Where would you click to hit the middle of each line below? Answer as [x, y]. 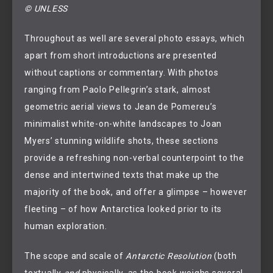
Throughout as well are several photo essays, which [135, 38]
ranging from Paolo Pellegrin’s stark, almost [118, 89]
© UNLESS [46, 8]
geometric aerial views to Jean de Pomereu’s [121, 106]
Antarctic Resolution [169, 256]
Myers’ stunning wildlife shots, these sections [122, 140]
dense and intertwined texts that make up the [122, 175]
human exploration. [66, 226]
